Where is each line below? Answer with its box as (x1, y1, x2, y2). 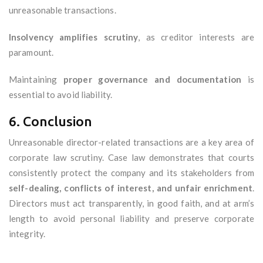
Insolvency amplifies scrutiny (9, 32, 139, 43)
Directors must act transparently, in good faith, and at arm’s (9, 198, 254, 209)
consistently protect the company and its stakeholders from (9, 167, 254, 178)
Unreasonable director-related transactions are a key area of (9, 137, 254, 148)
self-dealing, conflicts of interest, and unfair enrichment (9, 183, 252, 194)
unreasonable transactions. (9, 5, 116, 16)
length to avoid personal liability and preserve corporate (9, 213, 254, 224)
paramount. (9, 47, 53, 58)
